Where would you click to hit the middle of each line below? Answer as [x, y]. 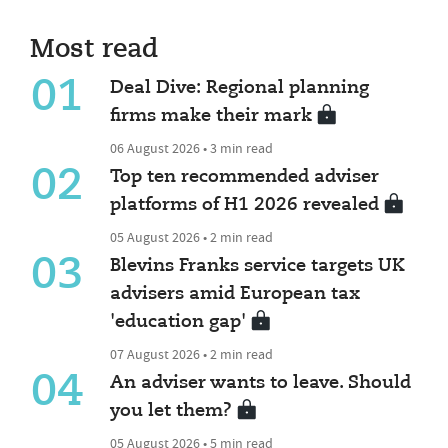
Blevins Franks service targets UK [258, 266]
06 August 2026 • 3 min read [192, 148]
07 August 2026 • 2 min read [192, 354]
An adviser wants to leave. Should [261, 383]
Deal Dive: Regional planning [240, 88]
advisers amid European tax [235, 294]
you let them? [171, 411]
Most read [94, 50]
